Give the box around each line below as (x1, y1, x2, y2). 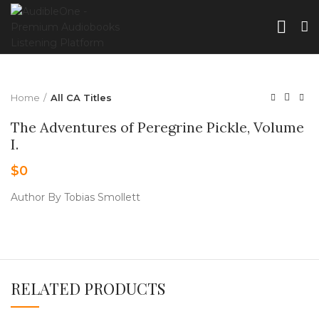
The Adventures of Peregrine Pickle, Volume (11, 118, 304, 136)
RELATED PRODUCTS (11, 278, 165, 299)
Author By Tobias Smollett (11, 191, 140, 204)
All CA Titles (51, 92, 112, 103)
